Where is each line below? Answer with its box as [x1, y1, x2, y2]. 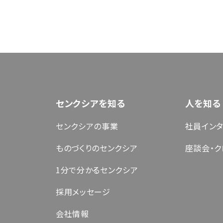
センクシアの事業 [56, 120, 118, 132]
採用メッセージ [56, 186, 111, 198]
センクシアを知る [56, 97, 126, 110]
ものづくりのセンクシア [56, 142, 138, 154]
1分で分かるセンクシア [56, 164, 138, 176]
